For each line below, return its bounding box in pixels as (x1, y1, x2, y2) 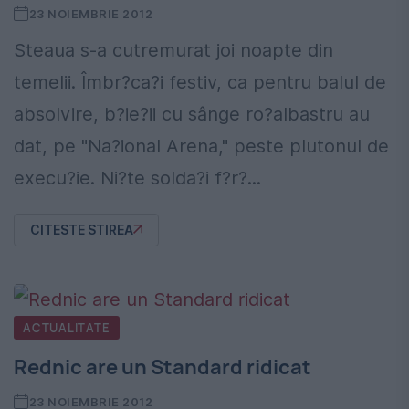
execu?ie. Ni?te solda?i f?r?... (14, 166, 261, 189)
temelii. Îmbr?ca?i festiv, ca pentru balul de (14, 70, 386, 93)
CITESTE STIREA (30, 222, 133, 237)
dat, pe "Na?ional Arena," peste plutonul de (14, 134, 389, 157)
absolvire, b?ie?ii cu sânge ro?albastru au (14, 102, 370, 125)
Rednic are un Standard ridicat (14, 352, 311, 381)
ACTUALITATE (23, 319, 110, 336)
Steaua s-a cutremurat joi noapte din (14, 38, 333, 61)
